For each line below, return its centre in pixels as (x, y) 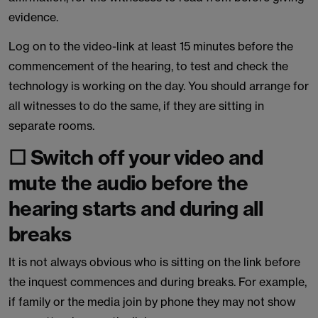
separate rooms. (51, 126)
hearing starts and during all (136, 208)
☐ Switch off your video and (136, 157)
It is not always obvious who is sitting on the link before (154, 262)
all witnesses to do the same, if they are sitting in (136, 106)
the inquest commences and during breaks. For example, (158, 282)
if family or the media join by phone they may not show (152, 302)
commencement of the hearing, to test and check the (148, 66)
